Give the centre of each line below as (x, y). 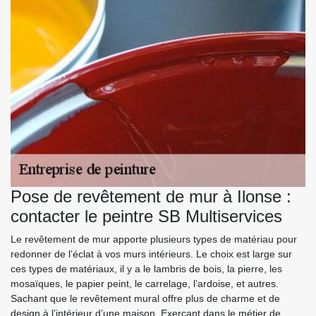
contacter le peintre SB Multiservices (146, 217)
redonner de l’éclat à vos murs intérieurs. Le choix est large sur (151, 254)
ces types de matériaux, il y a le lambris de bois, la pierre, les (146, 269)
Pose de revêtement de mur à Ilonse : (151, 197)
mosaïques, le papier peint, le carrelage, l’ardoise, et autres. (145, 284)
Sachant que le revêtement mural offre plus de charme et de (145, 299)
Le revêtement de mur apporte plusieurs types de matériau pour (154, 239)
